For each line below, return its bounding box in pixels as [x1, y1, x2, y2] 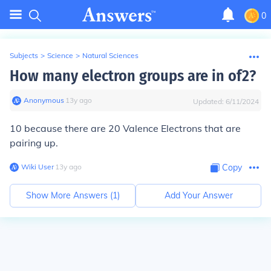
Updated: [193, 97, 226, 106]
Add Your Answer [164, 190, 233, 201]
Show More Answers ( [25, 190, 113, 201]
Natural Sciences [82, 51, 139, 60]
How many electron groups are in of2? [10, 67, 256, 85]
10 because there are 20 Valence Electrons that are [10, 122, 241, 134]
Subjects [10, 51, 38, 60]
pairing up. [10, 137, 58, 149]
